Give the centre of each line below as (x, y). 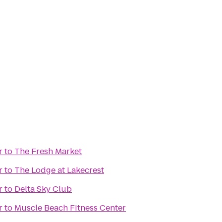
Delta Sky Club (43, 189)
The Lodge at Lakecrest (59, 170)
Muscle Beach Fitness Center (70, 208)
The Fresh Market (48, 151)
